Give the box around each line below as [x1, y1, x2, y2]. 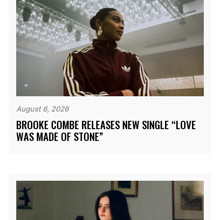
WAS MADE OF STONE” [16, 128, 103, 144]
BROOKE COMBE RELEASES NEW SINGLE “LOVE [16, 116, 196, 132]
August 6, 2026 [16, 104, 69, 113]
